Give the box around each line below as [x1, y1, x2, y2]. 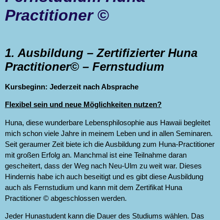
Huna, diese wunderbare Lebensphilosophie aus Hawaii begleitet [5, 118, 210, 127]
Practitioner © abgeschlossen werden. [5, 193, 127, 202]
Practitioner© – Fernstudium [5, 60, 164, 73]
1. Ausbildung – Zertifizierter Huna [5, 46, 197, 59]
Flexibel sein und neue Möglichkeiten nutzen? [5, 100, 162, 109]
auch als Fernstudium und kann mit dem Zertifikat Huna [5, 183, 182, 192]
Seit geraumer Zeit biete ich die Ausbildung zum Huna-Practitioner [5, 139, 215, 148]
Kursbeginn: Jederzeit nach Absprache [5, 82, 138, 91]
